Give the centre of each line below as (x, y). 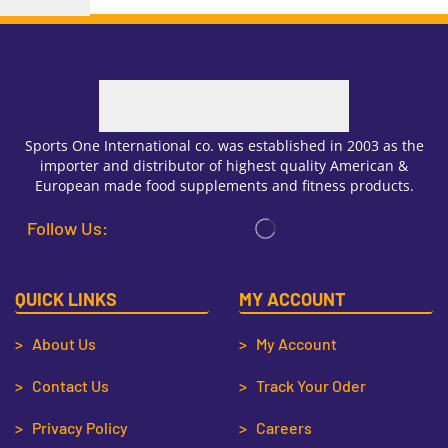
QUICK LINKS (66, 298)
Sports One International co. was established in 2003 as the (224, 146)
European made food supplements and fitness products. (224, 186)
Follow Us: (67, 228)
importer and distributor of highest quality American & (224, 166)
